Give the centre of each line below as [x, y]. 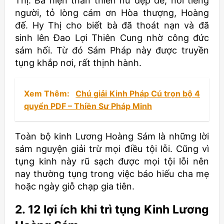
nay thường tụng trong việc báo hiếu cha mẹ [112, 174]
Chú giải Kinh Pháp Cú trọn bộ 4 [138, 94]
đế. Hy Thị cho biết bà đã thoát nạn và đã [112, 25]
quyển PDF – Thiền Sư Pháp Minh [88, 106]
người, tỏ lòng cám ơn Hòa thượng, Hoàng [112, 13]
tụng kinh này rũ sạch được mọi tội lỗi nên [112, 161]
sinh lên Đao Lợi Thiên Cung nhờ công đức [112, 38]
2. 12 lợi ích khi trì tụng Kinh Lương [112, 210]
